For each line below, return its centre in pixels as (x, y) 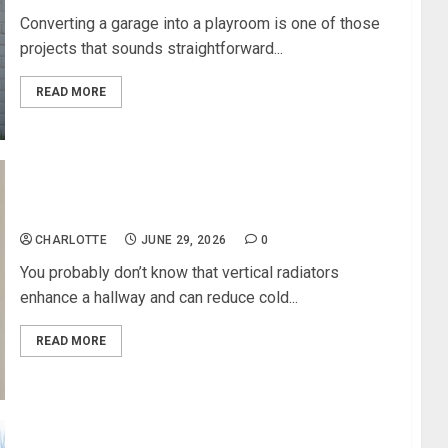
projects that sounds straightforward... (151, 49)
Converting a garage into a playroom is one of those (199, 24)
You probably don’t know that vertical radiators (179, 273)
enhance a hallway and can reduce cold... (158, 298)
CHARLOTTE (71, 240)
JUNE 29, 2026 (183, 240)
